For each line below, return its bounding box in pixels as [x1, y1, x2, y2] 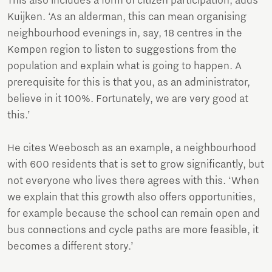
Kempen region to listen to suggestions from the [7, 43, 237, 56]
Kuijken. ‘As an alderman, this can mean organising [7, 10, 246, 23]
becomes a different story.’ [7, 240, 134, 253]
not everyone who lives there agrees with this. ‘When [7, 174, 259, 187]
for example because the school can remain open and [7, 207, 260, 220]
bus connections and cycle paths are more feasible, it [7, 223, 259, 236]
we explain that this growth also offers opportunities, [7, 191, 256, 203]
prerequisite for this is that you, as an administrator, [7, 76, 250, 89]
